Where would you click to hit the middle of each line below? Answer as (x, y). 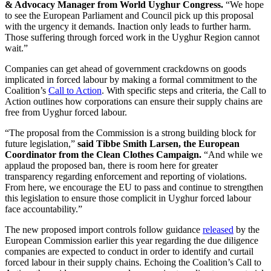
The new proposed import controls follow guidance (104, 230)
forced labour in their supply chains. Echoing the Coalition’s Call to (133, 263)
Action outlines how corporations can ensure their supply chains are (134, 102)
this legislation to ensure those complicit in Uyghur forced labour (128, 198)
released (218, 230)
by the (247, 230)
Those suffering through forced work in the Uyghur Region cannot (132, 38)
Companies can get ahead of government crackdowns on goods (126, 69)
